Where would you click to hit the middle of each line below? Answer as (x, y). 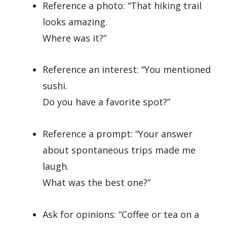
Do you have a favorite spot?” (106, 102)
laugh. (56, 166)
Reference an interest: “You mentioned (127, 70)
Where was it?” (74, 38)
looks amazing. (75, 22)
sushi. (55, 86)
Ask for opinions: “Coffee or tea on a (121, 214)
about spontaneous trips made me (119, 150)
